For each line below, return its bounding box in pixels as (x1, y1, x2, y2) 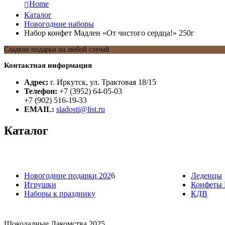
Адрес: (24, 78, 48, 87)
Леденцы (191, 171, 222, 180)
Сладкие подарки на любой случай (4, 46, 109, 54)
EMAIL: (24, 105, 54, 114)
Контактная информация (4, 61, 92, 70)
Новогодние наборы (24, 20, 94, 29)
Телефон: (24, 87, 57, 96)
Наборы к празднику (24, 189, 95, 198)
